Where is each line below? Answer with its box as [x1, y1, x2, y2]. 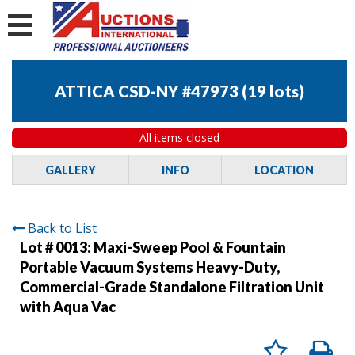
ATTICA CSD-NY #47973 [55, 82, 239, 101]
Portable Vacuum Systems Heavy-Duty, [20, 258, 280, 276]
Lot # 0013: [20, 238, 94, 256]
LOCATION [254, 162, 315, 177]
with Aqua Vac [20, 297, 116, 315]
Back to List [28, 219, 97, 237]
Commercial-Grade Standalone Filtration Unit [20, 277, 324, 296]
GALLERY [44, 162, 96, 177]
